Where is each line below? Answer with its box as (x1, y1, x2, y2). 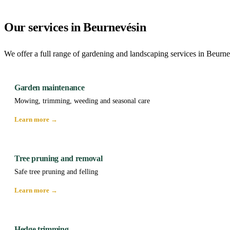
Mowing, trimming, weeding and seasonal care (14, 97, 150, 105)
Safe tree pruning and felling (14, 168, 98, 176)
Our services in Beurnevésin (4, 21, 146, 34)
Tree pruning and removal (14, 154, 103, 163)
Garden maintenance (14, 83, 85, 92)
